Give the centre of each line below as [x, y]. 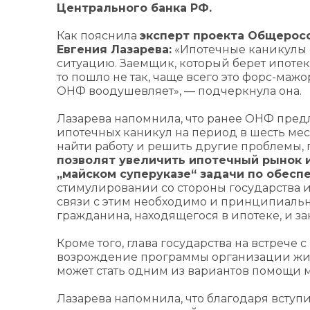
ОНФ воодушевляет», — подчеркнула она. [179, 91]
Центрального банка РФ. [134, 8]
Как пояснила [98, 36]
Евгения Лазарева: [114, 49]
